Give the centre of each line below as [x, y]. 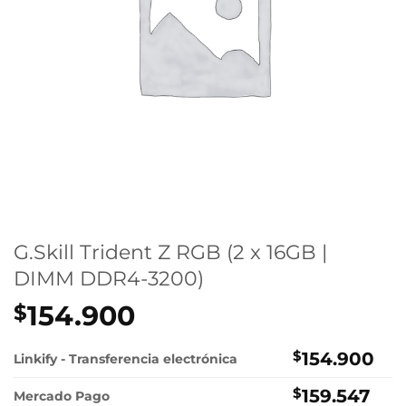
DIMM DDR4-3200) [109, 279]
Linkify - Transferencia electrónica [126, 359]
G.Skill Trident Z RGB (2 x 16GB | [170, 252]
